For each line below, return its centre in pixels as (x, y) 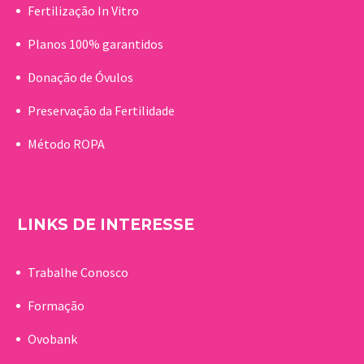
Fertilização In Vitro (83, 11)
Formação (56, 305)
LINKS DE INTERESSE (106, 224)
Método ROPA (66, 144)
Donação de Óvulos (80, 78)
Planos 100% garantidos (95, 44)
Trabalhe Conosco (78, 272)
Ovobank (52, 338)
